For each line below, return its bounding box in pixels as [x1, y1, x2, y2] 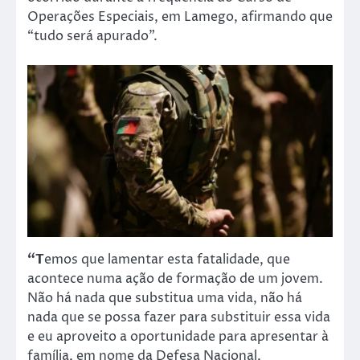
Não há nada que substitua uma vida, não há [27, 289, 302, 307]
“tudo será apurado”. [27, 27, 161, 46]
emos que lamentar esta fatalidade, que [44, 251, 290, 268]
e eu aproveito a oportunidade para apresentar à [27, 328, 329, 346]
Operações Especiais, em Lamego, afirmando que [27, 8, 333, 27]
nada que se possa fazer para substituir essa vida [27, 309, 330, 326]
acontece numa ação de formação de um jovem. [27, 270, 323, 288]
